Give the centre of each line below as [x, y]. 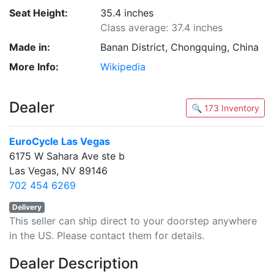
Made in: [30, 47]
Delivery [27, 207]
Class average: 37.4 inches [162, 28]
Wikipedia [123, 67]
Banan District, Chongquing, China [180, 47]
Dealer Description [74, 263]
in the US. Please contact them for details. [107, 235]
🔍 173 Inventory [240, 108]
